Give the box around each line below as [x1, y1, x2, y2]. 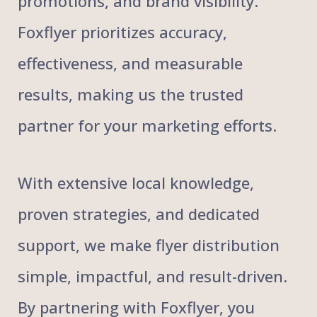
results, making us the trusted [18, 83, 243, 105]
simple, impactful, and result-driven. [18, 265, 287, 287]
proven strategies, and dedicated [18, 202, 260, 224]
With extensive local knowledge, [18, 171, 254, 193]
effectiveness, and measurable [18, 52, 243, 74]
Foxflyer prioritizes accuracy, [18, 21, 227, 42]
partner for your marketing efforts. [18, 114, 277, 136]
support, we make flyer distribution [18, 234, 279, 255]
